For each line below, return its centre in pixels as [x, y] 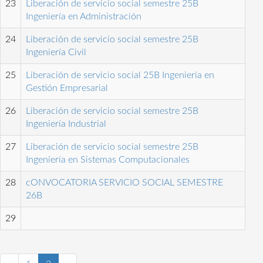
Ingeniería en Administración [84, 16]
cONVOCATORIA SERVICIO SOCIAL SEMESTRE [124, 183]
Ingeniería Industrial [66, 124]
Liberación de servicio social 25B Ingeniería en [120, 75]
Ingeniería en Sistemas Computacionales [108, 160]
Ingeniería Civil [56, 52]
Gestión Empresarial [67, 88]
